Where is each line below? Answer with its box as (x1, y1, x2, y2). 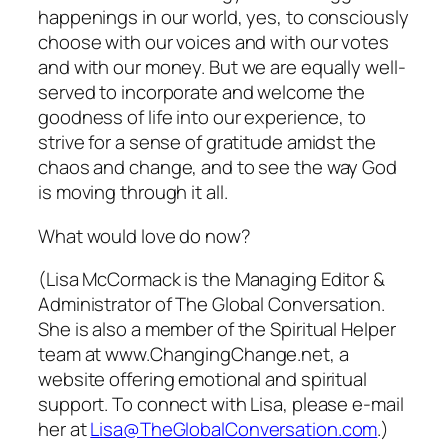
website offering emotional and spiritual (38, 366, 367, 393)
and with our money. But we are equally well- (38, 54, 406, 81)
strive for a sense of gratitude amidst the (38, 129, 376, 156)
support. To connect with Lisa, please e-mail (38, 391, 404, 418)
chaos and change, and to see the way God (38, 154, 397, 181)
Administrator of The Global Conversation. (38, 291, 385, 318)
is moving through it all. (38, 179, 228, 206)
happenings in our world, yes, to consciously (38, 4, 409, 31)
